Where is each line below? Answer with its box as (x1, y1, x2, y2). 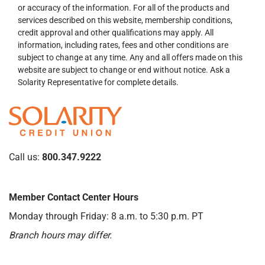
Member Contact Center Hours (9, 192, 138, 203)
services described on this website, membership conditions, (18, 15, 232, 25)
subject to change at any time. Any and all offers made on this (18, 53, 243, 62)
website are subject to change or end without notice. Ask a (18, 65, 230, 75)
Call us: (9, 151, 42, 163)
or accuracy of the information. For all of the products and (18, 3, 230, 12)
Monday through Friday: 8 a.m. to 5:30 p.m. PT (9, 211, 203, 222)
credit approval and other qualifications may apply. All (18, 28, 214, 37)
